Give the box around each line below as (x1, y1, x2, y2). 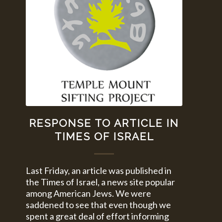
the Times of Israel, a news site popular (26, 176, 175, 187)
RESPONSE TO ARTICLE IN (29, 116, 179, 129)
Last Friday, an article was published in (26, 165, 172, 176)
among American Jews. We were (26, 187, 152, 199)
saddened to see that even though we (26, 199, 171, 210)
